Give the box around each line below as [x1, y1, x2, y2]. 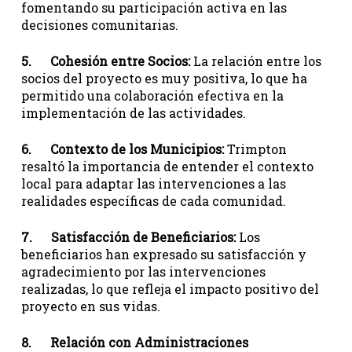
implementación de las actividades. [20, 104, 246, 121]
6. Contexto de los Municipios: [20, 141, 224, 157]
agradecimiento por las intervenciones [20, 263, 266, 280]
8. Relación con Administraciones [20, 334, 248, 350]
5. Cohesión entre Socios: [20, 53, 190, 69]
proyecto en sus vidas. [20, 298, 160, 314]
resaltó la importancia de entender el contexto [20, 158, 313, 174]
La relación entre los [189, 53, 321, 69]
